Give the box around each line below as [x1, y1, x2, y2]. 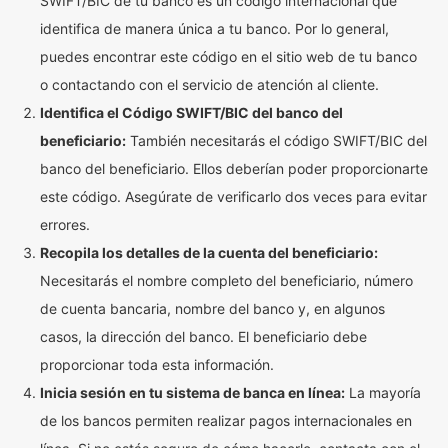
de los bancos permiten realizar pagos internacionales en [40, 412, 412, 429]
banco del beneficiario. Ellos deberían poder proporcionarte [40, 160, 428, 177]
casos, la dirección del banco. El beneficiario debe [40, 328, 367, 345]
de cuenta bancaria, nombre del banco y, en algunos [40, 300, 385, 317]
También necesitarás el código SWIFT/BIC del [126, 132, 427, 149]
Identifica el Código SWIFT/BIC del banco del [40, 104, 343, 121]
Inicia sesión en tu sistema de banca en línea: [40, 384, 345, 401]
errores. [40, 216, 90, 233]
